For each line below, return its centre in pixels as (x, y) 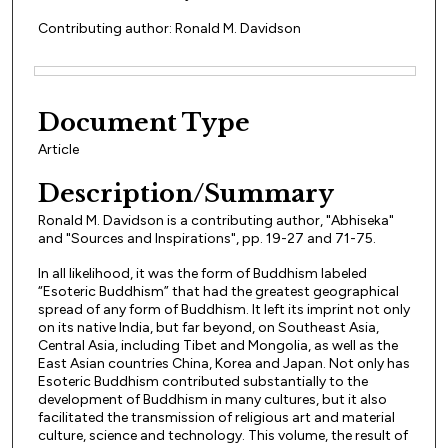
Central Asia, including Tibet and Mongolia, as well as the (218, 346)
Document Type (144, 122)
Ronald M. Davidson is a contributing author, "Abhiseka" (216, 221)
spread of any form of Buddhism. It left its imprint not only (224, 310)
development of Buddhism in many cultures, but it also (212, 400)
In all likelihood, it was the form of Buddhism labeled (202, 274)
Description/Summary (186, 194)
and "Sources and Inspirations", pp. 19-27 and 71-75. (207, 239)
